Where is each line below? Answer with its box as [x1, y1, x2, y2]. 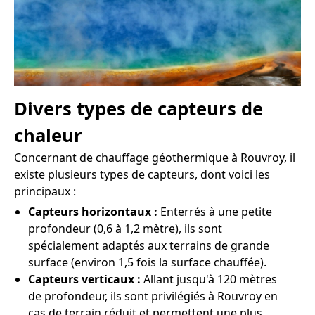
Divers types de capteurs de [14, 96, 263, 121]
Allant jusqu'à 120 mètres [141, 271, 277, 287]
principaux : [14, 183, 76, 199]
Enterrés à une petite [157, 203, 272, 219]
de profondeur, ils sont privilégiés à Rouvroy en [28, 288, 278, 304]
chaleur [14, 122, 82, 148]
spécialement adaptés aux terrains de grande [28, 237, 269, 253]
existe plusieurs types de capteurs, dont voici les [14, 166, 270, 182]
